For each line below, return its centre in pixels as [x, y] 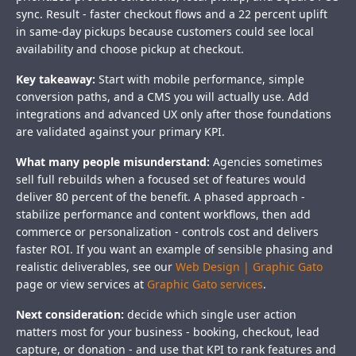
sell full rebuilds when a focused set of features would [161, 180]
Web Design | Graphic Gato [249, 267]
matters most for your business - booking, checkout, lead [168, 332]
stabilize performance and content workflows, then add [163, 215]
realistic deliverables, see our [96, 267]
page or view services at [81, 284]
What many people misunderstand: [113, 162]
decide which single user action [210, 315]
